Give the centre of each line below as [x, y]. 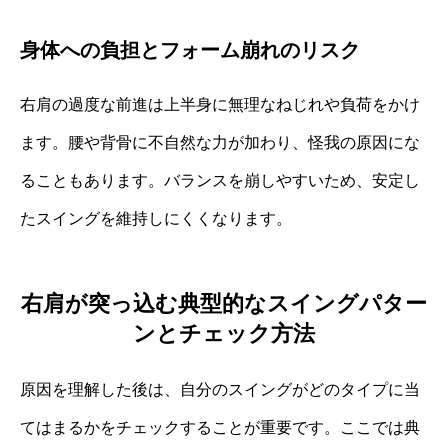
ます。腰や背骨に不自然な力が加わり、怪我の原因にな [220, 143]
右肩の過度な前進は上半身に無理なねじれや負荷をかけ [220, 105]
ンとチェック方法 [224, 333]
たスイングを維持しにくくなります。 [156, 219]
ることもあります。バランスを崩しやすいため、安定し [220, 181]
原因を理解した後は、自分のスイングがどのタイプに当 [220, 389]
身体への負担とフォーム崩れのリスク [190, 50]
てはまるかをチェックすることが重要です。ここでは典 [220, 427]
